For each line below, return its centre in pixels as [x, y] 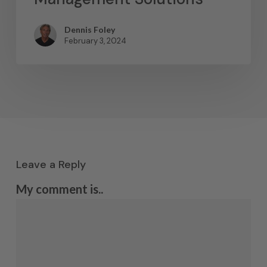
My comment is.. [59, 189]
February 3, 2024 [95, 41]
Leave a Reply [51, 165]
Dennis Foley [89, 30]
